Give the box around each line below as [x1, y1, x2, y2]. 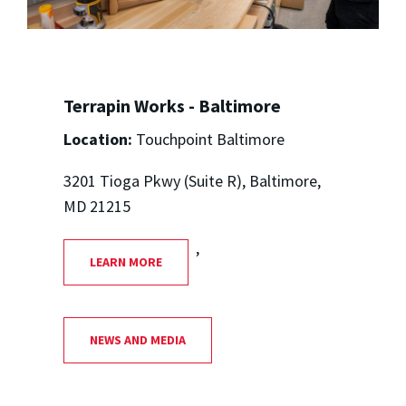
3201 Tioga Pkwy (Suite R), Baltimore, [63, 170, 321, 192]
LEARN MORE [89, 253, 162, 270]
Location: [63, 129, 132, 150]
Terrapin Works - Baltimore [63, 94, 281, 118]
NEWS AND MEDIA [89, 331, 186, 348]
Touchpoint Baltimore [131, 129, 285, 150]
